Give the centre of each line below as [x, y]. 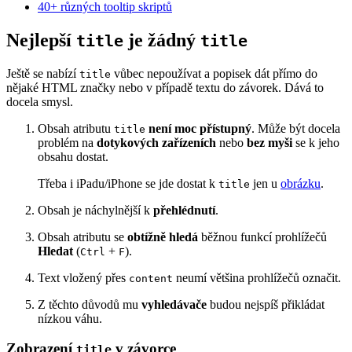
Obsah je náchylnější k [95, 210]
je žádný [162, 40]
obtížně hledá [163, 236]
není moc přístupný [200, 128]
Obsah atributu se [82, 236]
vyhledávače [174, 304]
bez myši [269, 142]
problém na [67, 142]
